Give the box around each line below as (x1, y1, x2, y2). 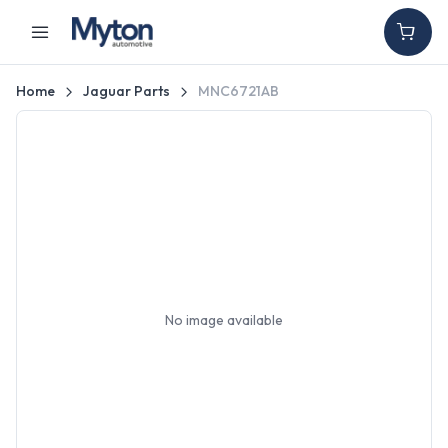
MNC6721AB (197, 82, 279, 100)
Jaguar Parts (82, 82, 170, 100)
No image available (165, 310, 283, 329)
